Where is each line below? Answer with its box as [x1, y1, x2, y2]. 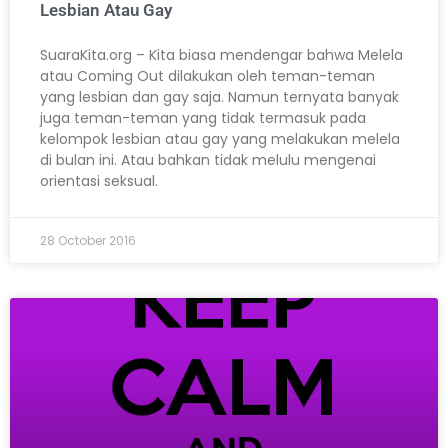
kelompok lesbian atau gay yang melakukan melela [40, 129, 400, 150]
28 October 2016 [40, 232, 136, 250]
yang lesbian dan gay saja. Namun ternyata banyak [40, 87, 399, 108]
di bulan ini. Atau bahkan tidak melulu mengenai [40, 150, 376, 171]
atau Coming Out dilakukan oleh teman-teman [40, 66, 375, 87]
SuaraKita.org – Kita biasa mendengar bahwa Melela [40, 45, 403, 66]
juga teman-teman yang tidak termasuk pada [40, 108, 366, 129]
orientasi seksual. [40, 171, 158, 192]
